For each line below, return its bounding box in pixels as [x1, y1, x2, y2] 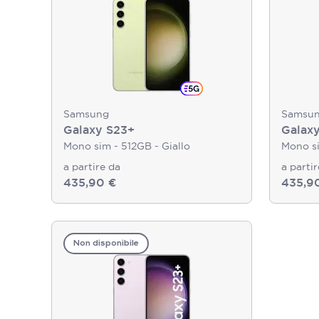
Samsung [63, 108, 109, 120]
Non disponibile [73, 239, 139, 248]
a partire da [63, 160, 120, 173]
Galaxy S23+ [63, 122, 135, 137]
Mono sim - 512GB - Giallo [63, 140, 190, 152]
